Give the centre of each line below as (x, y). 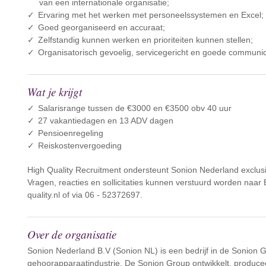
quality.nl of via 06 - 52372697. (85, 195)
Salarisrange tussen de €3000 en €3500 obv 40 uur (135, 108)
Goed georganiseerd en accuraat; (102, 27)
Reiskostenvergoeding (80, 145)
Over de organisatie (72, 234)
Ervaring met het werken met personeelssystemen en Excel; (151, 15)
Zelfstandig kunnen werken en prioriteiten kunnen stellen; (146, 40)
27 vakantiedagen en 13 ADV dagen (106, 121)
